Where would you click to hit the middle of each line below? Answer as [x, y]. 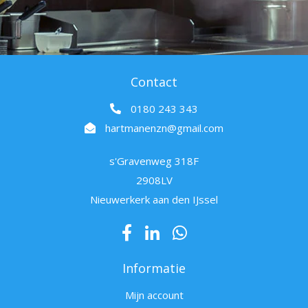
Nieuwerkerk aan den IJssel [154, 200]
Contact [154, 82]
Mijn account [154, 295]
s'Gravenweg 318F [154, 161]
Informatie [154, 268]
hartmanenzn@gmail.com [164, 128]
